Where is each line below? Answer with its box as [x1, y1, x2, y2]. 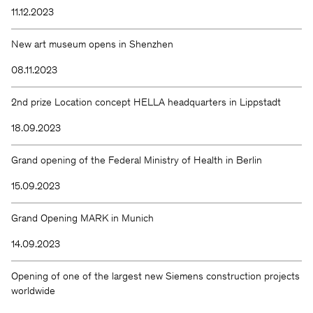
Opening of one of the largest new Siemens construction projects [11, 271, 300, 282]
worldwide [11, 286, 55, 297]
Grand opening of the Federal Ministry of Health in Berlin [11, 155, 262, 166]
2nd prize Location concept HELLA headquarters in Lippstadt [11, 97, 281, 108]
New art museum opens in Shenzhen [11, 39, 173, 50]
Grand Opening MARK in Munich [11, 213, 154, 224]
